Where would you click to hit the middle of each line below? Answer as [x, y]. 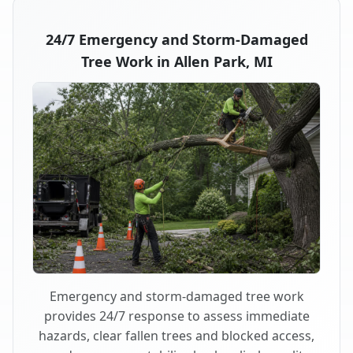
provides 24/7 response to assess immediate [176, 316]
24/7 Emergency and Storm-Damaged [176, 39]
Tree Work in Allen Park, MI [176, 61]
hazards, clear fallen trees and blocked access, [176, 336]
